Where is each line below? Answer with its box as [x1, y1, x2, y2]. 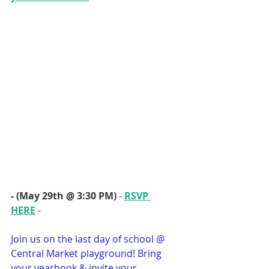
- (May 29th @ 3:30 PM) [11, 189, 116, 203]
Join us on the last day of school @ [11, 232, 167, 246]
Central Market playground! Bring [11, 247, 164, 261]
